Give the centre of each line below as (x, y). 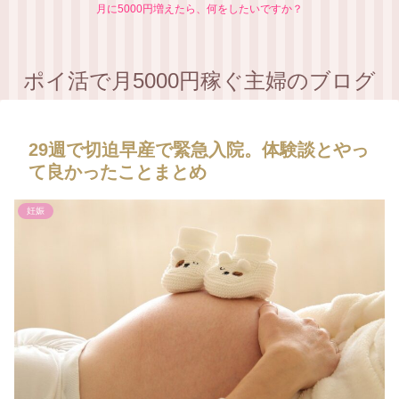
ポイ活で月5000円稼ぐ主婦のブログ (199, 81)
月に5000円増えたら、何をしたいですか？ (199, 9)
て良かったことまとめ (118, 172)
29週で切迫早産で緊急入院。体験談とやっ (199, 150)
